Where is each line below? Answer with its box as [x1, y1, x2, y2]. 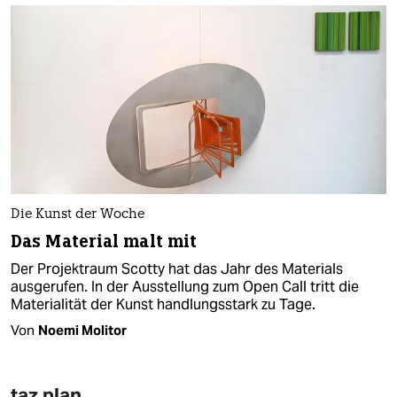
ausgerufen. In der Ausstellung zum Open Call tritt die [11, 276, 359, 296]
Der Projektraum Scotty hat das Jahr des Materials [11, 259, 343, 278]
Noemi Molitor [38, 321, 127, 339]
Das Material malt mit [11, 230, 198, 253]
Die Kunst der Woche [11, 207, 144, 222]
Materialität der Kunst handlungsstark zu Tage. [11, 294, 315, 314]
